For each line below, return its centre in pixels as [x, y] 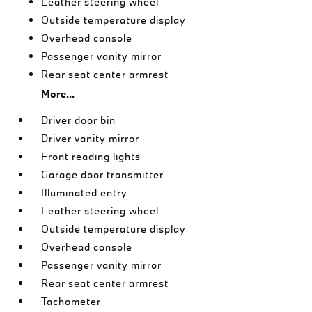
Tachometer [71, 301]
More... [58, 93]
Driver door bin [79, 120]
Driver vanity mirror [91, 138]
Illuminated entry [85, 192]
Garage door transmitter [103, 174]
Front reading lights [91, 156]
